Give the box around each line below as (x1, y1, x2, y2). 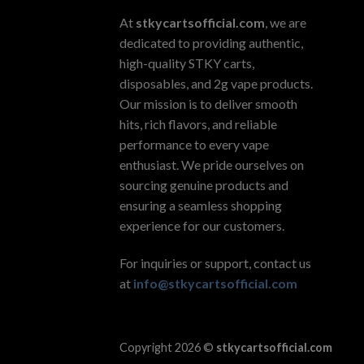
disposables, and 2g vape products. (119, 75, 313, 91)
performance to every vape (119, 136, 269, 152)
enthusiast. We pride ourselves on (119, 156, 304, 172)
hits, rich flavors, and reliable (119, 115, 277, 132)
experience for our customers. (119, 217, 284, 233)
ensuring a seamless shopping (119, 197, 282, 213)
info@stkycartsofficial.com (133, 275, 297, 291)
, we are (265, 14, 306, 30)
